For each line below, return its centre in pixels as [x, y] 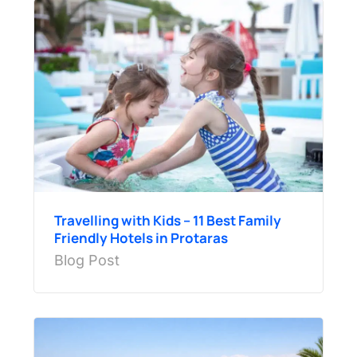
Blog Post [86, 260]
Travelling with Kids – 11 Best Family [167, 220]
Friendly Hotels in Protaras [141, 237]
